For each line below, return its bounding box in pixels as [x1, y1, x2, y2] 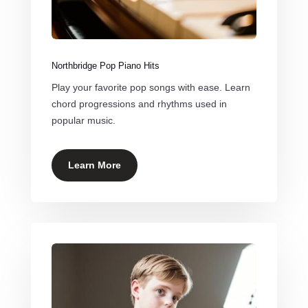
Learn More [67, 159, 121, 171]
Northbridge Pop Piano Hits [51, 60, 159, 71]
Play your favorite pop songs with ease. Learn [51, 82, 250, 93]
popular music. [51, 115, 115, 126]
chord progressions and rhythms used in [51, 98, 227, 110]
